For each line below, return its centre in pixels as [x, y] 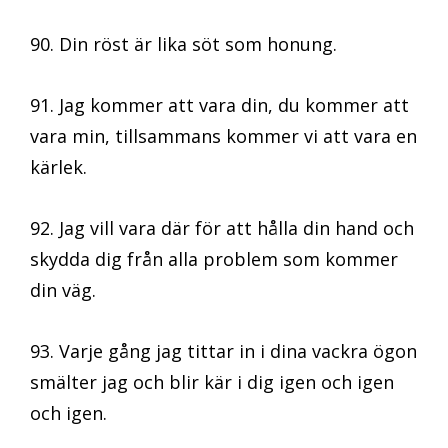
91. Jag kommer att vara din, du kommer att [219, 105]
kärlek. [58, 167]
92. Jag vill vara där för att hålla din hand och [222, 228]
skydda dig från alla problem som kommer [214, 259]
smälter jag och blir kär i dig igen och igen [212, 382]
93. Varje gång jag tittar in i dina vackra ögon [223, 351]
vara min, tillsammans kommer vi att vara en [223, 136]
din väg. [63, 290]
